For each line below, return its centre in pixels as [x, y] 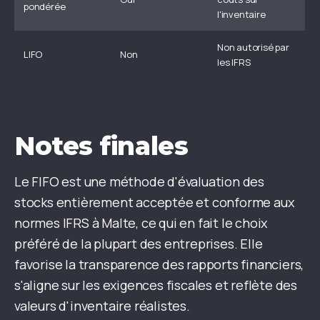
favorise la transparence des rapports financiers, [159, 265]
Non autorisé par [253, 47]
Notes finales [101, 146]
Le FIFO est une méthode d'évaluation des [139, 182]
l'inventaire [241, 15]
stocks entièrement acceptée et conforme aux [154, 202]
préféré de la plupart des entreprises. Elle [139, 244]
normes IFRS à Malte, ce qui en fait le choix [141, 223]
